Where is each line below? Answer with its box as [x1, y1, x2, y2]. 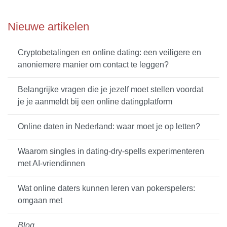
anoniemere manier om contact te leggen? [18, 60, 169, 69]
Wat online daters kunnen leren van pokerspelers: [18, 183, 195, 193]
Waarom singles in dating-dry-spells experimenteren [18, 146, 204, 156]
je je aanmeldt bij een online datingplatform [18, 97, 172, 106]
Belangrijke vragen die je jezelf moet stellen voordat [18, 85, 203, 94]
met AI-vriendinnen [18, 159, 85, 168]
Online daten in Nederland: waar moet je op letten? [18, 122, 200, 131]
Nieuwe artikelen [8, 20, 89, 33]
